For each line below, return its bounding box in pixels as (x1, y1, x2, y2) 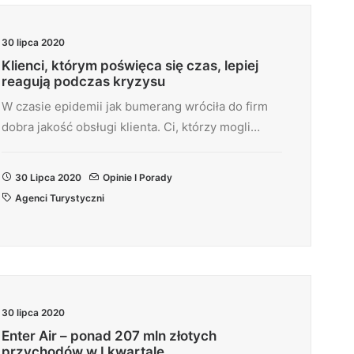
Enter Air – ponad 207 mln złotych (2, 328, 217, 344)
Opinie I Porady (103, 171, 172, 183)
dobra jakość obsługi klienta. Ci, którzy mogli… (2, 119, 260, 134)
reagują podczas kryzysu (2, 73, 165, 89)
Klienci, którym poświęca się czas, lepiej (2, 58, 258, 73)
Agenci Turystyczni (15, 192, 104, 204)
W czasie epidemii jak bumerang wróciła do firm (2, 99, 268, 114)
